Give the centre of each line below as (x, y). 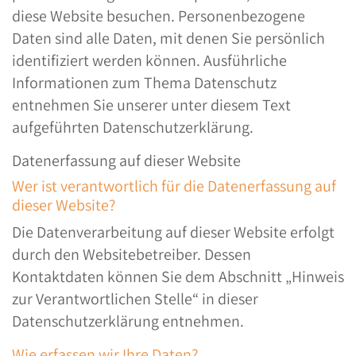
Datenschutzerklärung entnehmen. (128, 321)
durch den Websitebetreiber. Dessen (132, 254)
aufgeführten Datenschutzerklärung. (133, 127)
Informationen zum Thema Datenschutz (144, 83)
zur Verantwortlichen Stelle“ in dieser (135, 299)
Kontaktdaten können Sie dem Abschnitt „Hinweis (178, 277)
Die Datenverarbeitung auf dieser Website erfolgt (173, 232)
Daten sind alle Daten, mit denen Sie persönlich (168, 38)
